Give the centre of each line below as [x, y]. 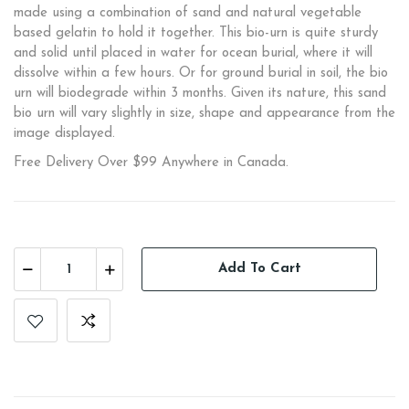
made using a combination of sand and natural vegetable [188, 13]
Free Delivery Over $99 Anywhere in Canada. [151, 163]
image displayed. [64, 133]
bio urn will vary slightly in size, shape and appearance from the [204, 113]
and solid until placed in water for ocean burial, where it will [193, 53]
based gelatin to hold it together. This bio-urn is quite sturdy [196, 33]
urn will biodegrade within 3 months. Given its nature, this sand [200, 93]
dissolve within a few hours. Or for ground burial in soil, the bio [201, 73]
